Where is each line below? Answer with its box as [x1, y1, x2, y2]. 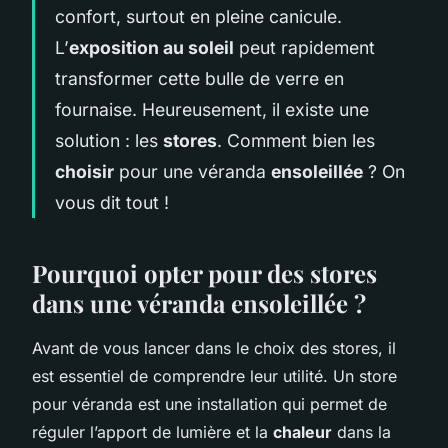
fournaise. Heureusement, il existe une [55, 98, 369, 120]
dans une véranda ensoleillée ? [32, 286, 366, 319]
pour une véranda [114, 160, 271, 182]
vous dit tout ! [55, 191, 169, 213]
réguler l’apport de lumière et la [32, 421, 273, 442]
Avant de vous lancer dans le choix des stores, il [32, 337, 396, 358]
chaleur [273, 421, 332, 442]
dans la [332, 421, 391, 442]
